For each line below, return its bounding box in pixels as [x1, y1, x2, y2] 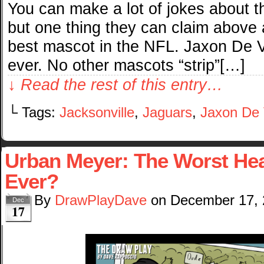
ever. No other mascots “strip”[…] [8, 55, 245, 74]
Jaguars [143, 104, 192, 120]
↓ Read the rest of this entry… [8, 75, 223, 94]
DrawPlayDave [55, 192, 147, 208]
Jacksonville [60, 104, 134, 120]
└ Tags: [8, 104, 60, 120]
